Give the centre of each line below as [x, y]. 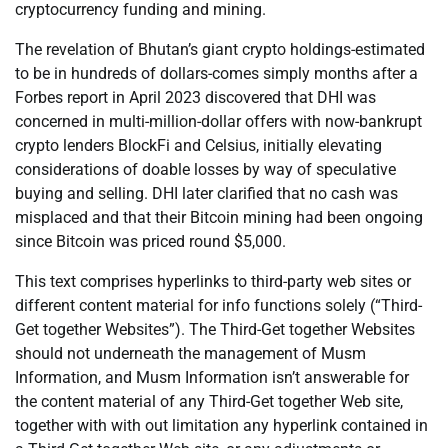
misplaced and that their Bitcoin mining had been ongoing [219, 218]
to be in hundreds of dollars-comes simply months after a [216, 74]
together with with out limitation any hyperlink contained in [221, 426]
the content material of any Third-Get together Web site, [209, 402]
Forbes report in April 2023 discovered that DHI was [195, 98]
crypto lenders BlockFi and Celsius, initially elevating [198, 146]
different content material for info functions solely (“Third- [218, 306]
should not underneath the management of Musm [190, 354]
